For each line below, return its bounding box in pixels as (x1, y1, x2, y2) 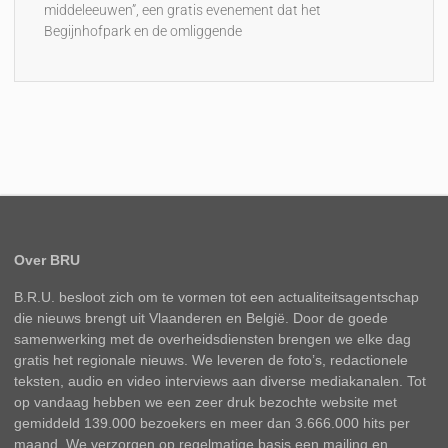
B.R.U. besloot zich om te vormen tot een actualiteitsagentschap (14, 289, 420, 306)
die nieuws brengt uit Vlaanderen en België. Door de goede (14, 310, 389, 327)
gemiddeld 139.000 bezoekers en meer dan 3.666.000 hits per (14, 415, 411, 432)
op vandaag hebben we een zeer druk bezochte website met (14, 394, 398, 411)
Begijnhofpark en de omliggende (44, 22, 243, 39)
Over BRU (14, 252, 81, 269)
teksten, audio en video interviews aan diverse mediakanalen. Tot (14, 373, 427, 390)
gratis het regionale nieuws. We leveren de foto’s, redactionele (14, 352, 409, 369)
